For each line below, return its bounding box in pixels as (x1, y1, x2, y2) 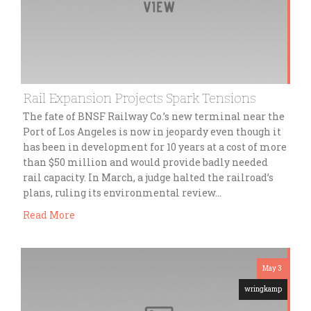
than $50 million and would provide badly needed (23, 155, 268, 169)
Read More (23, 208, 75, 222)
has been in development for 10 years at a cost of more (23, 140, 287, 153)
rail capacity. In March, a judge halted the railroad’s (23, 170, 274, 184)
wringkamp (244, 285, 282, 294)
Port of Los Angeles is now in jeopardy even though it (23, 124, 281, 138)
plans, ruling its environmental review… (23, 185, 221, 199)
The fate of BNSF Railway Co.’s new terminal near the (23, 109, 285, 123)
